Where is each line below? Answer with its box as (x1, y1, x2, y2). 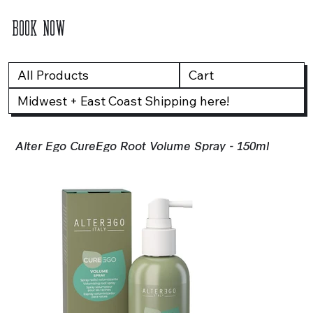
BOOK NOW (12, 14, 66, 41)
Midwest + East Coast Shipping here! (17, 93, 229, 110)
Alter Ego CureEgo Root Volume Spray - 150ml (15, 136, 270, 153)
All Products (17, 67, 89, 84)
